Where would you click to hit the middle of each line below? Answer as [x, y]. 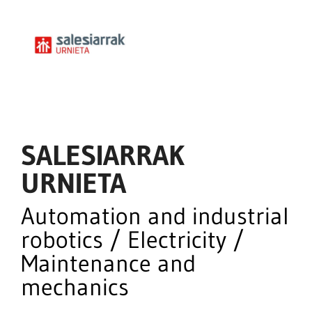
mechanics [75, 287]
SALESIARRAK [103, 155]
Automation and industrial [155, 216]
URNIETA [73, 183]
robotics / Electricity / [133, 240]
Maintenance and [108, 263]
